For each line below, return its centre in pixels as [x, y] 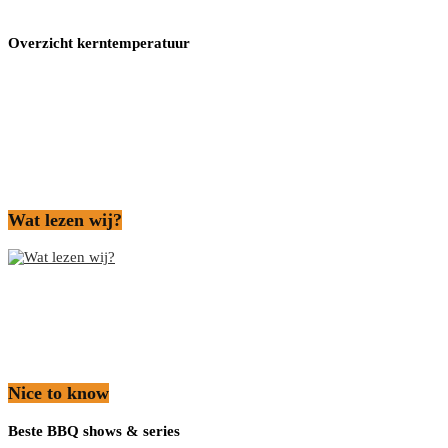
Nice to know [58, 392]
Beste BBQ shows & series [94, 431]
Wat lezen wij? [65, 219]
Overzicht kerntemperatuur [99, 42]
